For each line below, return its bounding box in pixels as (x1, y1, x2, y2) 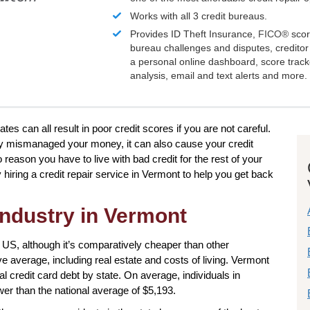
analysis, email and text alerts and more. (130, 70, 308, 82)
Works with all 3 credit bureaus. (130, 10, 268, 22)
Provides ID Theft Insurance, (130, 28, 259, 40)
